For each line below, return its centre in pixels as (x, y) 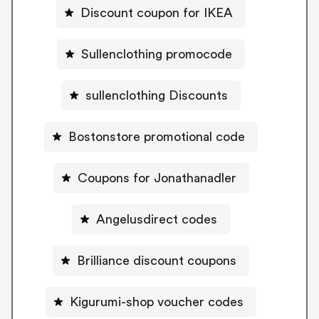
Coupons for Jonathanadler (157, 178)
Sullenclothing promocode (157, 54)
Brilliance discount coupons (157, 260)
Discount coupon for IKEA (157, 12)
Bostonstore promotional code (157, 136)
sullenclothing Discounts (157, 95)
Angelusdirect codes (157, 219)
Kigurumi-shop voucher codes (157, 302)
